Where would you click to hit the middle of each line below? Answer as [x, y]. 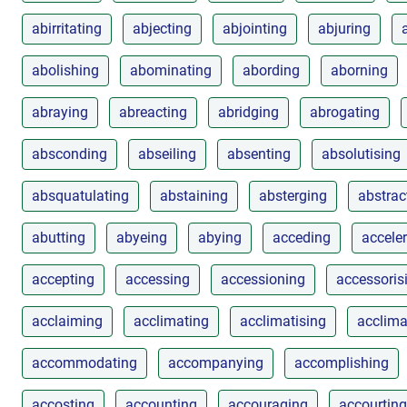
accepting [63, 279]
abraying [60, 112]
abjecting [162, 28]
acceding [302, 237]
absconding [69, 154]
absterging [293, 195]
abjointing [255, 28]
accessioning [263, 279]
